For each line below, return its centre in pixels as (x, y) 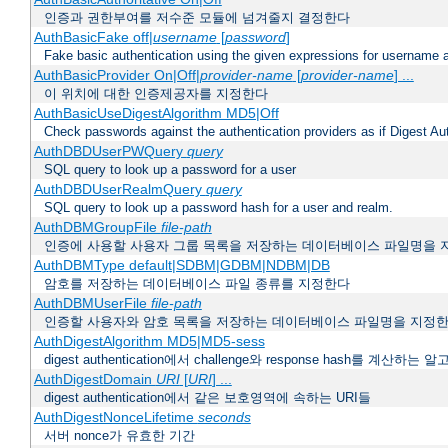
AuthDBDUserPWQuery (110, 151)
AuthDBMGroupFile (97, 227)
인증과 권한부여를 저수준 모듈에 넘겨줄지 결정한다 (197, 18)
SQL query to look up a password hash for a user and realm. (218, 208)
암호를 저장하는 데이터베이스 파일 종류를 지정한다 (197, 284)
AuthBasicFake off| (93, 37)
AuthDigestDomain (94, 379)
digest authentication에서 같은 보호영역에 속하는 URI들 (207, 398)
